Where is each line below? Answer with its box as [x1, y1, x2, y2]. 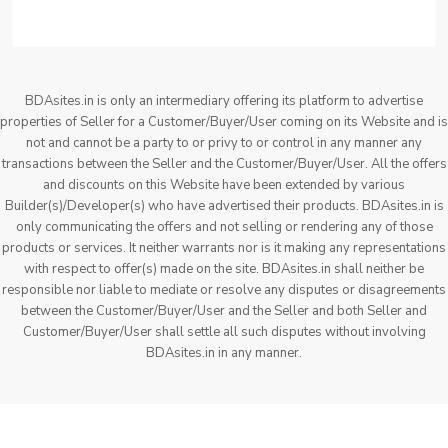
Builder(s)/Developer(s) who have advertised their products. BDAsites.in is [4, 197, 444, 215]
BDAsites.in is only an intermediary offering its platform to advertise [25, 92, 423, 110]
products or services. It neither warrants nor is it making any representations [2, 239, 446, 257]
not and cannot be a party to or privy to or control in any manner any [26, 134, 422, 152]
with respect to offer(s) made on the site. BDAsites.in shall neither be [24, 260, 424, 278]
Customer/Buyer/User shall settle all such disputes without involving [22, 323, 426, 341]
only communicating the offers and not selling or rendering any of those [15, 218, 433, 236]
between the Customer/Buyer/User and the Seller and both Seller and [21, 302, 427, 320]
